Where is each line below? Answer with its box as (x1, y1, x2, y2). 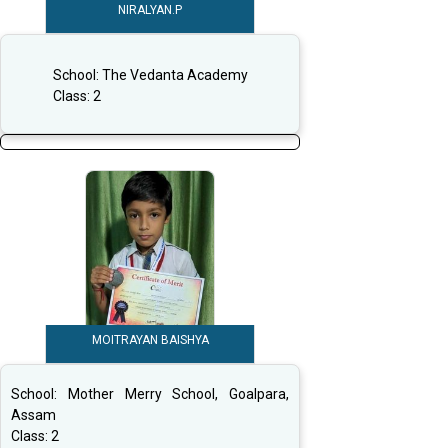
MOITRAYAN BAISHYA (91, 333, 209, 348)
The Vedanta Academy (101, 66, 248, 83)
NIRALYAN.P (118, 3, 182, 18)
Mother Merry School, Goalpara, (67, 386, 289, 403)
